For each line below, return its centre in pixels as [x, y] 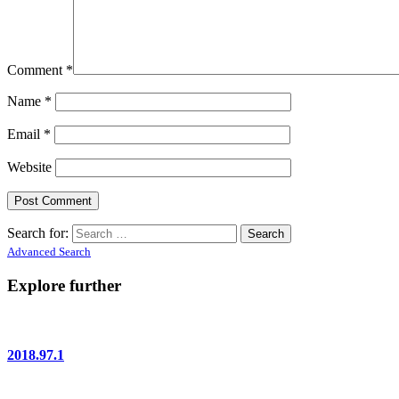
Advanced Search [49, 251]
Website [29, 167]
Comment [37, 69]
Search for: [38, 232]
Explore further [64, 285]
